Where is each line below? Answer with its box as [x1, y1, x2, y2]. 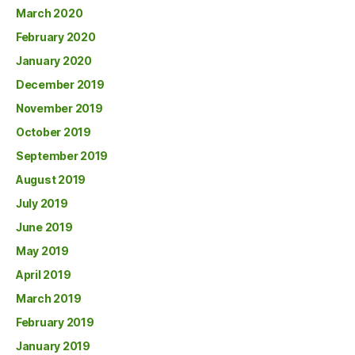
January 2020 [16, 54, 92, 67]
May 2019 [16, 244, 69, 258]
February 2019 [16, 315, 94, 329]
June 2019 [16, 220, 73, 234]
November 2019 [16, 101, 103, 115]
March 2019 [16, 292, 82, 305]
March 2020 [16, 6, 83, 20]
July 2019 [16, 197, 68, 210]
